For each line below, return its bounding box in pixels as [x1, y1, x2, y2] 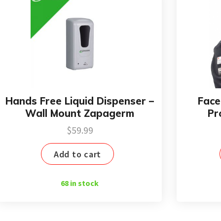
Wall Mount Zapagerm [25, 107, 135, 119]
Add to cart [53, 148, 102, 160]
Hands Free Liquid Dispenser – [5, 94, 154, 107]
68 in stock [61, 178, 99, 188]
